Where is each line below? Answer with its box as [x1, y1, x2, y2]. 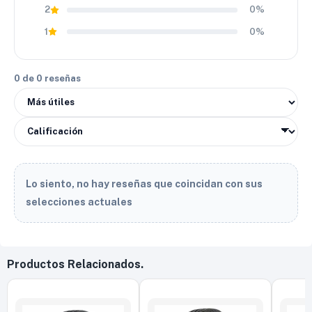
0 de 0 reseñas [14, 72, 81, 84]
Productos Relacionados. [7, 257, 143, 271]
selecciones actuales [26, 196, 132, 208]
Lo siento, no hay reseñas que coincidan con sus [26, 178, 263, 189]
